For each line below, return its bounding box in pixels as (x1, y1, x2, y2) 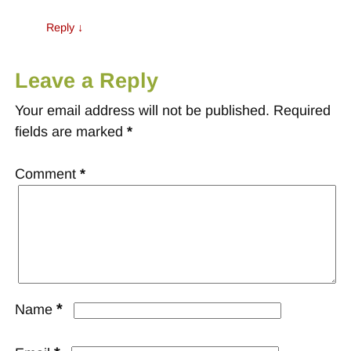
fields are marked (14, 124, 127, 140)
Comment (14, 166, 80, 183)
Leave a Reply (14, 69, 158, 93)
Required (273, 103, 331, 119)
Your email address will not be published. (14, 103, 270, 119)
